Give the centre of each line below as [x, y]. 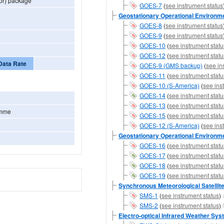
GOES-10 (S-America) [169, 85]
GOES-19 [152, 175]
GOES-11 [152, 75]
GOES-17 [152, 155]
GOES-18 [152, 165]
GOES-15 [152, 115]
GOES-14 [152, 95]
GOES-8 [150, 25]
